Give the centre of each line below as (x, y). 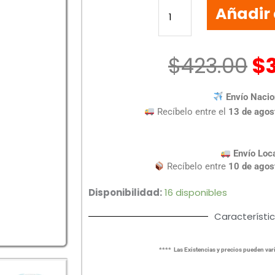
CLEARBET (179, 42)
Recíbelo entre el (192, 111)
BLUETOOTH (184, 13)
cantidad (179, 101)
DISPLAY (175, 28)
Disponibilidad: (125, 193)
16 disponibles (196, 193)
